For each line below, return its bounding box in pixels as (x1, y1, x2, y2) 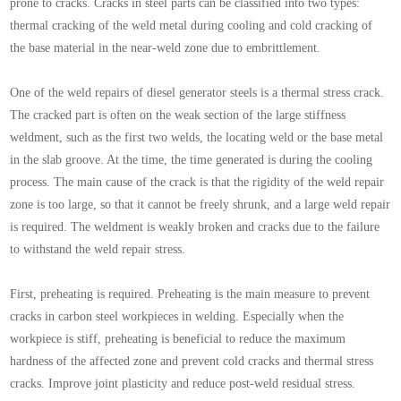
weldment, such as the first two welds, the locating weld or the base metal (10, 131, 384, 145)
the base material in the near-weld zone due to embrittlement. (10, 41, 321, 55)
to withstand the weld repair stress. (10, 243, 186, 257)
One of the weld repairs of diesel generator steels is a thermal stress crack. (10, 86, 385, 100)
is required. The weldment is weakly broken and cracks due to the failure (10, 220, 380, 235)
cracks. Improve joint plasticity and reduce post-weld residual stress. (10, 377, 356, 391)
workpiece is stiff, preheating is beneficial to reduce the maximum (10, 332, 346, 346)
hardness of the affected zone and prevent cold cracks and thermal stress (10, 354, 374, 369)
